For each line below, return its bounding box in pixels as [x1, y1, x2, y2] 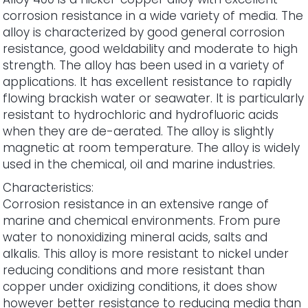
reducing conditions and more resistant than [3, 261, 265, 278]
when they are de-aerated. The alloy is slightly [3, 122, 274, 140]
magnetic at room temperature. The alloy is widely [3, 139, 300, 156]
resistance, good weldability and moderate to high [3, 40, 298, 57]
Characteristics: [3, 179, 94, 196]
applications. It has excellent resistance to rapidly [3, 73, 292, 90]
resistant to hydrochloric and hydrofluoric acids [3, 106, 279, 123]
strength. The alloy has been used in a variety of [3, 56, 285, 74]
